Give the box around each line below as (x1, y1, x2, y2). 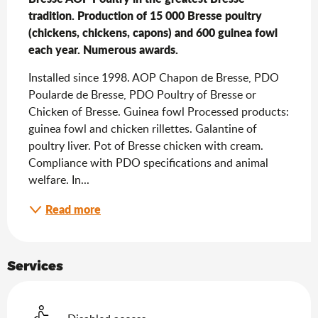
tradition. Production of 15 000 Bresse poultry (28, 6, 262, 23)
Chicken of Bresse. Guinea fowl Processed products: (28, 103, 289, 119)
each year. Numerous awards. (28, 40, 178, 57)
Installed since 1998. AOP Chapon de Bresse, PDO (28, 69, 279, 85)
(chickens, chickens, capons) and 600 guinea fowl (28, 23, 278, 40)
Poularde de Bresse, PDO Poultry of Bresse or (28, 86, 256, 102)
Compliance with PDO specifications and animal (28, 154, 268, 170)
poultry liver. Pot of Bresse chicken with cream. (28, 137, 263, 153)
